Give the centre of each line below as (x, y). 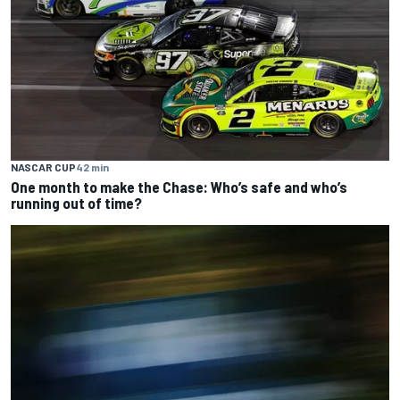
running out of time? (76, 203)
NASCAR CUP (43, 167)
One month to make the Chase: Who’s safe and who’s (179, 187)
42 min (92, 167)
